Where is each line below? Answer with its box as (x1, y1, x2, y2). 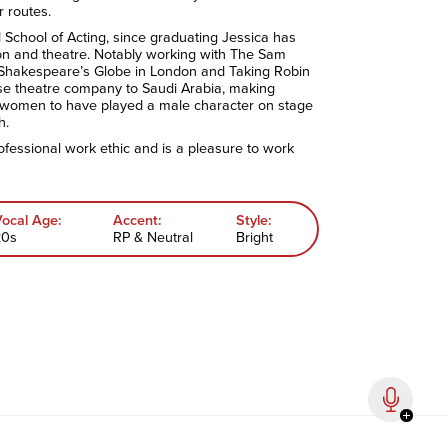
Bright (235, 229, 273, 246)
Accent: (113, 212, 163, 229)
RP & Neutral (113, 229, 194, 246)
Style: (235, 212, 272, 229)
